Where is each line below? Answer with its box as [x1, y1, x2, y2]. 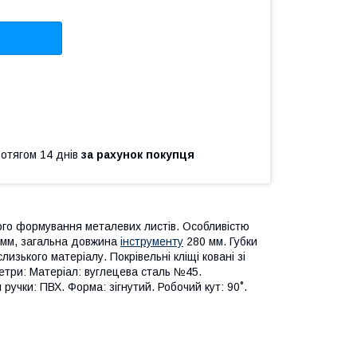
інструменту [120, 234, 183, 248]
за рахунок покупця [81, 147, 194, 161]
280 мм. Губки [183, 234, 257, 248]
